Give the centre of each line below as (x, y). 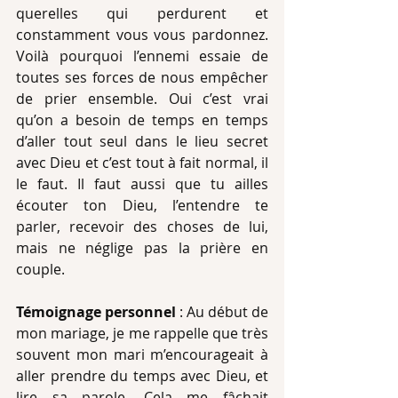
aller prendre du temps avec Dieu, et (142, 376)
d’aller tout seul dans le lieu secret (142, 141)
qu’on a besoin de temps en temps (142, 120)
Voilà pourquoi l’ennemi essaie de (142, 56)
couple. (42, 269)
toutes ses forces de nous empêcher (142, 77)
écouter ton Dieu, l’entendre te (142, 205)
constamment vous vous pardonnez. (142, 35)
